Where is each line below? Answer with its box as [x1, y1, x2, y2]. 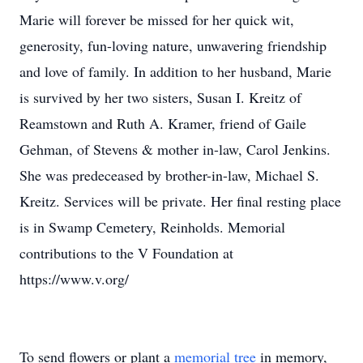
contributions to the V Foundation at [19, 243, 233, 263]
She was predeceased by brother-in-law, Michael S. [19, 165, 319, 185]
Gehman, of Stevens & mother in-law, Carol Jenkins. [19, 139, 331, 159]
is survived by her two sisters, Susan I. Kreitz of [19, 88, 301, 107]
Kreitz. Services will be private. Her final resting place [19, 191, 341, 211]
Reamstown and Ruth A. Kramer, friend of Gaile [19, 113, 306, 133]
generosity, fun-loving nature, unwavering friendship [19, 36, 327, 55]
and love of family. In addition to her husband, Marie [19, 62, 331, 81]
